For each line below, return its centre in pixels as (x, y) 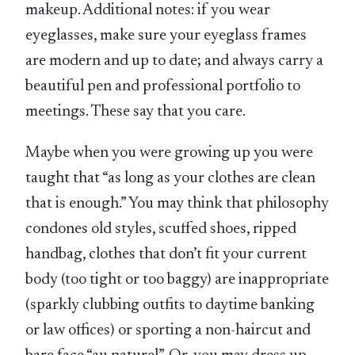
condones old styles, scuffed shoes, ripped (161, 229)
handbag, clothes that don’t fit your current (166, 255)
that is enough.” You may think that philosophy (177, 204)
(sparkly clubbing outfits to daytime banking (170, 305)
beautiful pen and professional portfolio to (163, 87)
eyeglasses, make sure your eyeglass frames (166, 36)
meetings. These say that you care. (136, 112)
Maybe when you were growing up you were (170, 153)
